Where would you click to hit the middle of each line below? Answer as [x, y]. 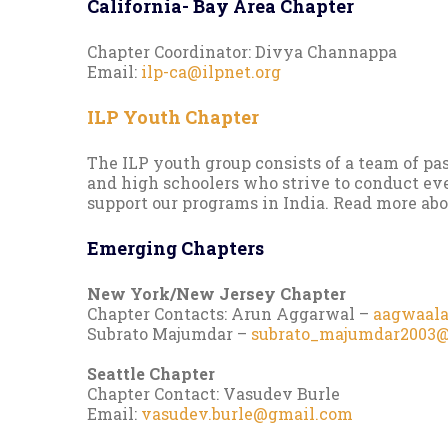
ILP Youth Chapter [173, 116]
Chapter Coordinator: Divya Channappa [242, 51]
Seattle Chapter [151, 373]
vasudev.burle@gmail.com [247, 413]
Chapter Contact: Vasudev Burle [213, 393]
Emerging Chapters [175, 247]
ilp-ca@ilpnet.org [211, 71]
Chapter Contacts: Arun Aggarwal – [230, 313]
